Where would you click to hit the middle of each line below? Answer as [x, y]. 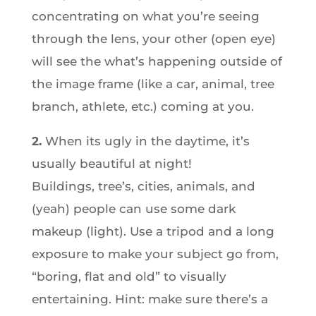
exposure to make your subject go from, [155, 254]
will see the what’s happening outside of [157, 61]
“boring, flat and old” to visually [129, 276]
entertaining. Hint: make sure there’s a [150, 299]
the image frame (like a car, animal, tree [153, 84]
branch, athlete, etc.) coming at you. [142, 107]
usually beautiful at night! [111, 164]
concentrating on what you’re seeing [145, 16]
